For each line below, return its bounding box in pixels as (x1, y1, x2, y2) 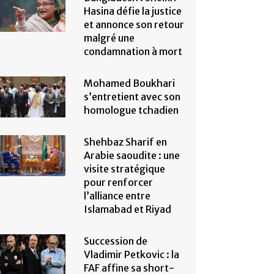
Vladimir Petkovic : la (83, 248, 179, 261)
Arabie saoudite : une (83, 149, 180, 161)
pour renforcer (83, 176, 153, 188)
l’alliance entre (83, 190, 150, 202)
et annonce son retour (83, 18, 184, 31)
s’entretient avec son (83, 91, 180, 103)
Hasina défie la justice (83, 5, 182, 17)
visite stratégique (83, 163, 165, 175)
